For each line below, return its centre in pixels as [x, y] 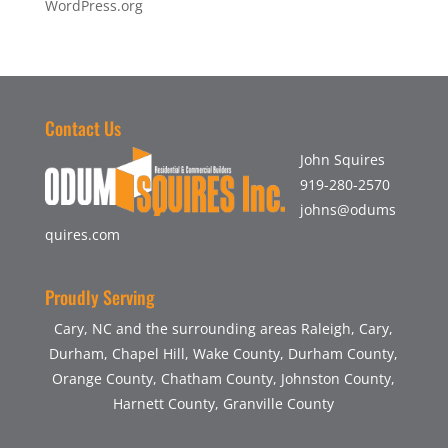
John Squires [342, 159]
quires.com [82, 234]
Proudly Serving [99, 297]
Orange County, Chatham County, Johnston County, [224, 379]
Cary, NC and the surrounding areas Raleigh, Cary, [224, 329]
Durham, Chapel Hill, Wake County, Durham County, [224, 354]
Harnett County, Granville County [224, 404]
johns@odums [347, 209]
